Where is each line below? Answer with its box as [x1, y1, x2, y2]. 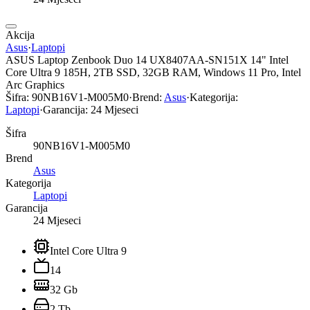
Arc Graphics [6, 78, 64, 91]
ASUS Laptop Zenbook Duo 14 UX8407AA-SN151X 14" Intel [6, 53, 289, 66]
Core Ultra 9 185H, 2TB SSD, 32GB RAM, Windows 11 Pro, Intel [6, 66, 301, 78]
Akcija [6, 28, 35, 41]
